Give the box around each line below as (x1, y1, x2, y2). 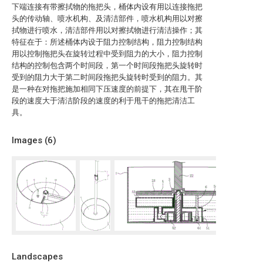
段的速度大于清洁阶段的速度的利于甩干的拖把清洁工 (12, 96, 195, 105)
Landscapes (12, 251, 63, 262)
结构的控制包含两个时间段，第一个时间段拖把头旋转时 (12, 61, 203, 70)
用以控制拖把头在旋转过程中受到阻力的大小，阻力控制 (12, 49, 203, 58)
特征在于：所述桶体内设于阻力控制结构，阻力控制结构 (12, 38, 203, 46)
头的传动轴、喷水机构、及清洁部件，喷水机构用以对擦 (12, 14, 203, 23)
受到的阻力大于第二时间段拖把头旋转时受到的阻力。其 (12, 73, 203, 82)
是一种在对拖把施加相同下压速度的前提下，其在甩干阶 (12, 85, 203, 93)
